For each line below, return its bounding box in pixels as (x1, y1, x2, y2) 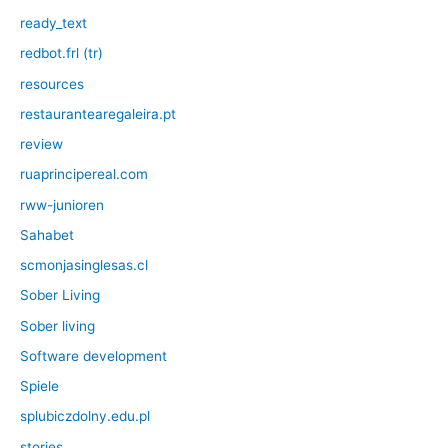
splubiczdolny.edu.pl (20, 408, 150, 425)
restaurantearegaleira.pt (20, 105, 176, 122)
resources (20, 75, 84, 92)
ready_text (20, 15, 87, 32)
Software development (20, 347, 167, 364)
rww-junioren (20, 196, 104, 213)
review (20, 136, 63, 153)
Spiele (20, 378, 59, 395)
